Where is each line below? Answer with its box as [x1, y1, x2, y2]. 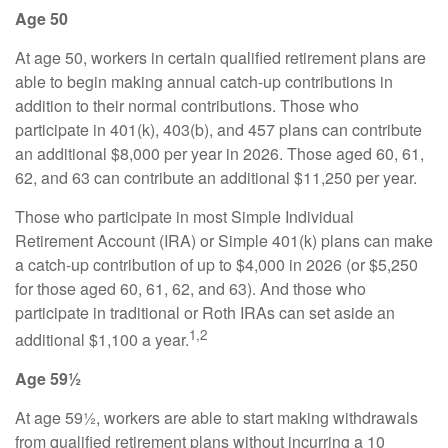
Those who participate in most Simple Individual [15, 205, 354, 228]
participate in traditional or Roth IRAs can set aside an [15, 301, 395, 324]
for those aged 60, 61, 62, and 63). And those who [15, 277, 366, 300]
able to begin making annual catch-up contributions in [15, 70, 393, 93]
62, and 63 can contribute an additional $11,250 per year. [15, 166, 417, 189]
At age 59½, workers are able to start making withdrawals [15, 406, 418, 430]
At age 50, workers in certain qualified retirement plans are [15, 46, 426, 69]
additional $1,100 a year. [15, 328, 189, 352]
